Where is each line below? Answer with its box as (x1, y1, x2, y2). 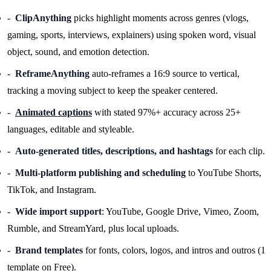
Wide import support (15, 206, 102, 217)
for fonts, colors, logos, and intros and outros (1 (83, 244, 266, 255)
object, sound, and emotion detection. (7, 46, 149, 57)
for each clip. (213, 145, 265, 156)
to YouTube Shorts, (186, 167, 261, 178)
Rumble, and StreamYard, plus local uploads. (7, 223, 179, 233)
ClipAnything (15, 12, 71, 23)
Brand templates (15, 244, 83, 255)
